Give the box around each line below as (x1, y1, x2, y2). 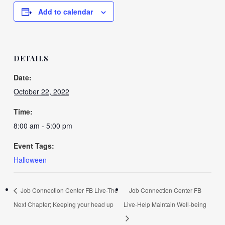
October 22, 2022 (13, 86, 69, 96)
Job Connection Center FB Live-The (19, 185, 118, 194)
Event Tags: (13, 141, 54, 151)
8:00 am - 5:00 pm (13, 121, 72, 131)
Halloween (13, 155, 47, 165)
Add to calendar (38, 7, 93, 17)
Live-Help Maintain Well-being (123, 199, 206, 208)
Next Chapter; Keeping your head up (13, 199, 114, 208)
